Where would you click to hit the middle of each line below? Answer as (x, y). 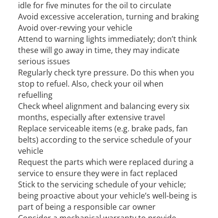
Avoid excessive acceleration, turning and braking (109, 17)
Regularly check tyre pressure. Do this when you (106, 73)
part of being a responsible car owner (87, 207)
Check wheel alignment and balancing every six (104, 106)
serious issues (44, 61)
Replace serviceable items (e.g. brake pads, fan (103, 128)
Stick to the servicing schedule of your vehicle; (102, 184)
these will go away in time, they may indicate (99, 50)
